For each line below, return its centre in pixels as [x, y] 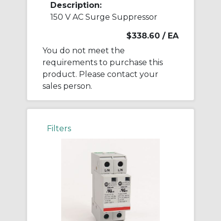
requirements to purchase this [103, 63]
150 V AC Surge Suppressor [104, 17]
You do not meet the [84, 51]
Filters [59, 129]
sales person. [67, 86]
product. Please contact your [100, 74]
